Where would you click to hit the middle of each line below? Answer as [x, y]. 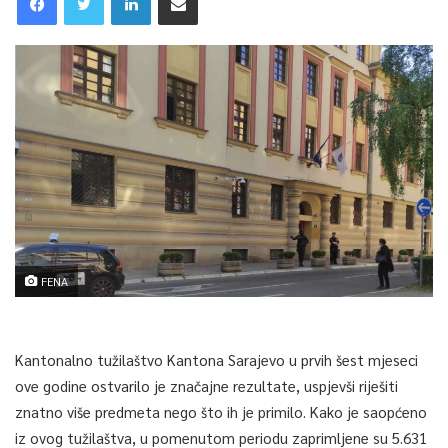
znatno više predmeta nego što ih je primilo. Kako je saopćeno [221, 411]
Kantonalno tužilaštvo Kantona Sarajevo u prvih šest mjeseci [216, 359]
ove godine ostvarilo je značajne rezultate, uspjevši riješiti [206, 385]
